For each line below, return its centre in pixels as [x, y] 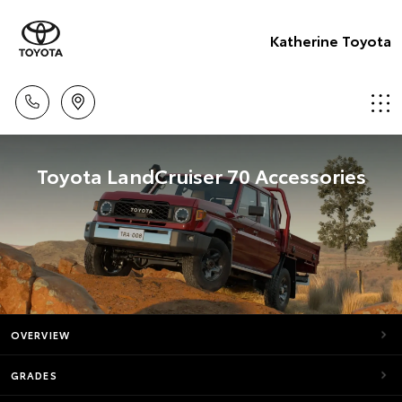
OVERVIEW [40, 335]
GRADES [34, 375]
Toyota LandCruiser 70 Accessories [201, 175]
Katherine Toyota [331, 39]
